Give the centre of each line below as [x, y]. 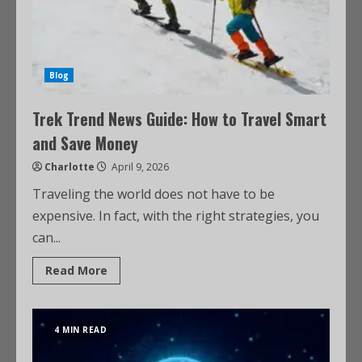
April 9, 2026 [139, 167]
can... [46, 238]
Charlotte [69, 167]
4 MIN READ [80, 330]
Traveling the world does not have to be [154, 194]
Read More [76, 270]
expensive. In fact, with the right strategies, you [176, 216]
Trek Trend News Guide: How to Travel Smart [179, 119]
